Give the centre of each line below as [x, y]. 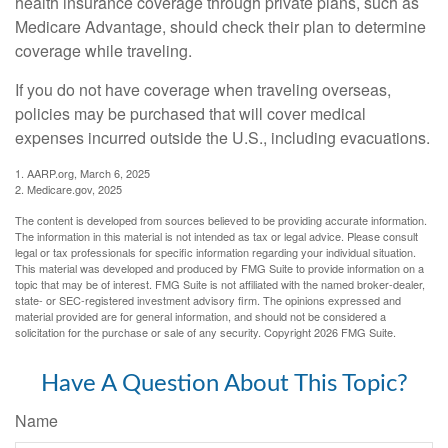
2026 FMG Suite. [355, 331]
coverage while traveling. [103, 50]
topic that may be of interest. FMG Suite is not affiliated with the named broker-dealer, [220, 283]
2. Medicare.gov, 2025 [68, 188]
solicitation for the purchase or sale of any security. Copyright [164, 331]
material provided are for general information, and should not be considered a [200, 315]
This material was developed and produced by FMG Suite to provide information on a [219, 267]
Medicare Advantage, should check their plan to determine [220, 26]
